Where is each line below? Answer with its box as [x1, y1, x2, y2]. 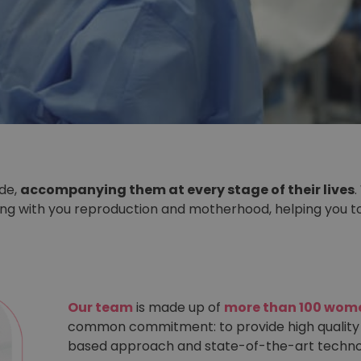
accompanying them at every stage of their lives [20, 180, 355, 199]
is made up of [133, 297, 224, 317]
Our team [68, 297, 133, 317]
